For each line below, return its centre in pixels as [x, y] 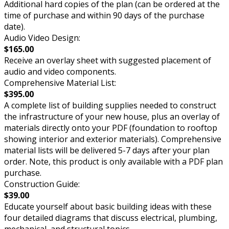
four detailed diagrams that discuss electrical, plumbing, [111, 218]
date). [15, 27]
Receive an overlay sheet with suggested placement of [108, 61]
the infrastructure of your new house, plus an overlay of [112, 117]
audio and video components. [60, 72]
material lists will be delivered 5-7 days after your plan [107, 151]
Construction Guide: [42, 184]
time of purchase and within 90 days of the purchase [104, 16]
